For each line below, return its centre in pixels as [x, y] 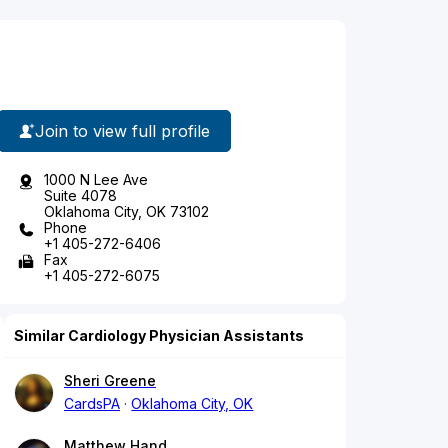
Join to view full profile [122, 130]
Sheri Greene [110, 381]
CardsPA [92, 404]
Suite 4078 [80, 196]
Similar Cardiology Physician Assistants [159, 336]
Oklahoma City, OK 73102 [126, 212]
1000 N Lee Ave [96, 180]
